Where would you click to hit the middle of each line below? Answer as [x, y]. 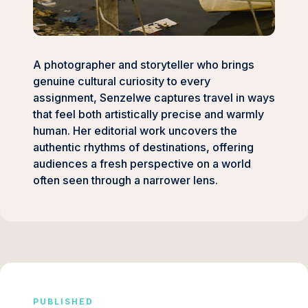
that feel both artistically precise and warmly [148, 114]
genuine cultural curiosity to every [122, 81]
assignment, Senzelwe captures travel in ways [154, 98]
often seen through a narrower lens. [125, 180]
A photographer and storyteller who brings [144, 65]
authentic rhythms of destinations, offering [143, 147]
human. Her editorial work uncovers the [135, 131]
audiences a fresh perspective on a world [142, 164]
